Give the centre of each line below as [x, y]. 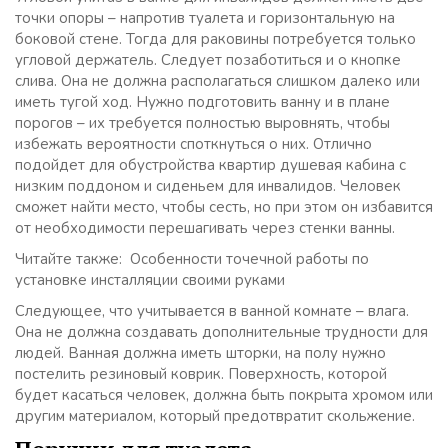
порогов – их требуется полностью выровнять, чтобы [202, 123]
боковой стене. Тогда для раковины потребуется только [215, 39]
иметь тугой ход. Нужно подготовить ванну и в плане [202, 102]
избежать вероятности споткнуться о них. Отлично [193, 144]
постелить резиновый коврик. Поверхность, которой [201, 374]
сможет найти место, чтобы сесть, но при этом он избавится [224, 207]
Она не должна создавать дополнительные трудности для [221, 332]
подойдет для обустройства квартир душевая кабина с [210, 165]
